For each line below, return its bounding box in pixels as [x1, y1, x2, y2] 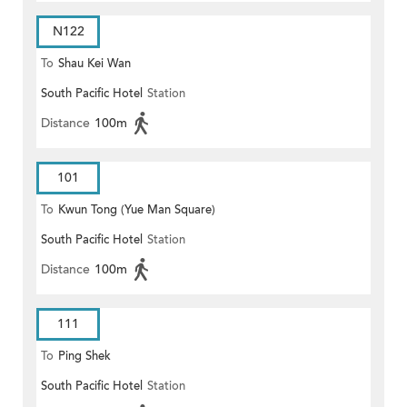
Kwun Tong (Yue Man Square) [58, 202, 215, 219]
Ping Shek [58, 348, 111, 365]
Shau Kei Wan [58, 55, 131, 73]
